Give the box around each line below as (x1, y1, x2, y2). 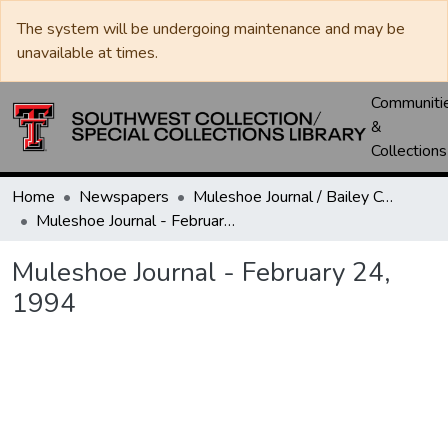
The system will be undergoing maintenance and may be (17, 18, 405, 40)
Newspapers (79, 186, 169, 208)
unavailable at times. (17, 42, 158, 64)
